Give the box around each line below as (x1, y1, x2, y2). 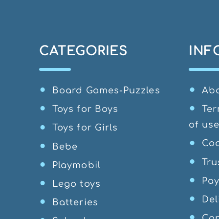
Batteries (52, 197, 98, 208)
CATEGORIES (39, 44, 128, 58)
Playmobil (52, 160, 101, 170)
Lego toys (52, 178, 101, 189)
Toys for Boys (52, 104, 119, 114)
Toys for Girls (52, 123, 118, 133)
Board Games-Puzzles (52, 86, 160, 95)
